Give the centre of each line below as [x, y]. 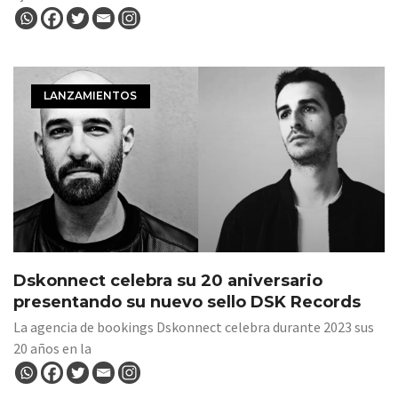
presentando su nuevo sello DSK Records [187, 302]
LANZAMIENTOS [91, 96]
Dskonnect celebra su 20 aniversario [168, 281]
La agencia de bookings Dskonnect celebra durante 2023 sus [194, 327]
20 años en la [52, 349]
